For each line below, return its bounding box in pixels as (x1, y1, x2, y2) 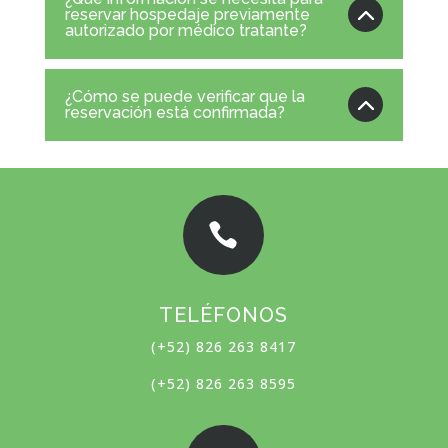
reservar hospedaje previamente (64, 4, 310, 24)
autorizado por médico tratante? (64, 20, 307, 40)
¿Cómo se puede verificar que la (64, 86, 305, 106)
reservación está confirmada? (64, 102, 285, 122)
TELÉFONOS (159, 302, 289, 327)
